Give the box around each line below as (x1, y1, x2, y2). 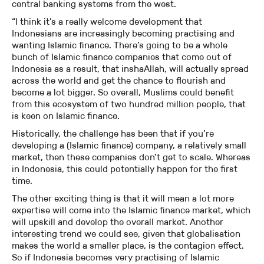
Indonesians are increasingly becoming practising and (12, 28, 235, 39)
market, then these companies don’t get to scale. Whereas (12, 151, 250, 163)
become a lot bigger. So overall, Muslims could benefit (12, 87, 234, 98)
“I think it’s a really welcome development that (12, 16, 202, 28)
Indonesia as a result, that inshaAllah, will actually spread (12, 63, 249, 75)
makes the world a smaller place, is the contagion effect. (12, 240, 244, 252)
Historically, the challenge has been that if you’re (12, 128, 214, 140)
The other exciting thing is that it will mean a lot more (12, 193, 234, 204)
